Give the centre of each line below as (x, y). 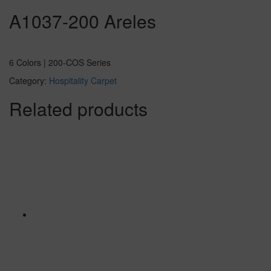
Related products (78, 109)
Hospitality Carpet (83, 81)
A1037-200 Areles (83, 21)
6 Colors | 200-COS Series (60, 63)
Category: (29, 81)
